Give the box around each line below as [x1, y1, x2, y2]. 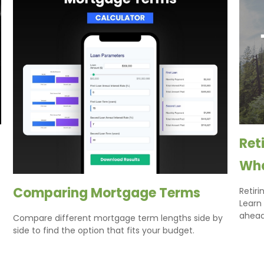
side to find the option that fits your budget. [13, 225, 195, 237]
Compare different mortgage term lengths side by [13, 212, 223, 225]
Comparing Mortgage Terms [13, 184, 201, 203]
